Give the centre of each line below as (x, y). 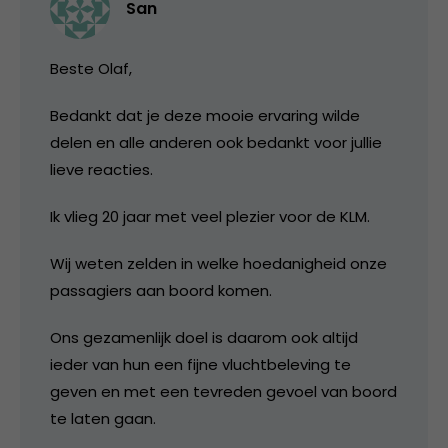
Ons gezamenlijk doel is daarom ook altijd (204, 337)
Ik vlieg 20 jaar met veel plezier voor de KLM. (210, 216)
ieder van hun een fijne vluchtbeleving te (200, 364)
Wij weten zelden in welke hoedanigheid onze (218, 263)
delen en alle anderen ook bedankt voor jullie (216, 142)
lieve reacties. (101, 169)
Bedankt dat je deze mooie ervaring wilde (205, 115)
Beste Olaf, (91, 68)
